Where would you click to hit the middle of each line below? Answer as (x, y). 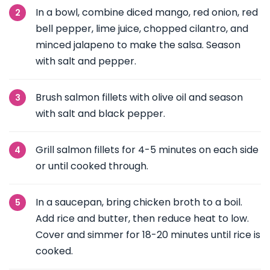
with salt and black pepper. (100, 114)
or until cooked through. (92, 166)
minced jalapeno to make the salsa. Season (138, 45)
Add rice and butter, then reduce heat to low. (142, 218)
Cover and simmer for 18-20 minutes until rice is (148, 235)
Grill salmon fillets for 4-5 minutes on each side (147, 150)
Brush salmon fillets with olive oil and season (139, 97)
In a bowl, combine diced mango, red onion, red (147, 12)
